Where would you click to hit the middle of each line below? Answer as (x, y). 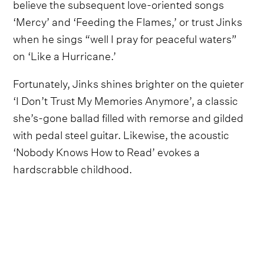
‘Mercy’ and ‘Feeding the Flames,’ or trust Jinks (128, 20)
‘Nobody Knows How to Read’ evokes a (107, 150)
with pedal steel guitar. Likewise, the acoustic (121, 133)
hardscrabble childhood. (73, 167)
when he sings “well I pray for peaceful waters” (125, 37)
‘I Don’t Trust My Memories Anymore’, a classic (126, 99)
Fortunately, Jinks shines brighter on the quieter (129, 82)
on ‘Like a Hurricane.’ (65, 54)
